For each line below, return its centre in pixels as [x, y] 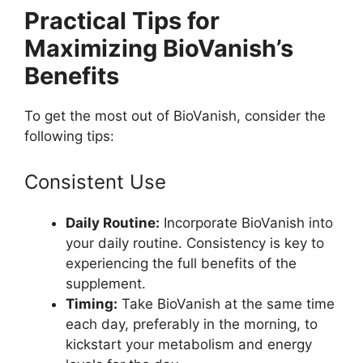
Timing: [92, 303]
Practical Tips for [122, 21]
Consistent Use [95, 181]
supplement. [106, 283]
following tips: [69, 137]
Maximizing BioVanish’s [159, 49]
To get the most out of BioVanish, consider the [175, 116]
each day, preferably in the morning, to [192, 324]
